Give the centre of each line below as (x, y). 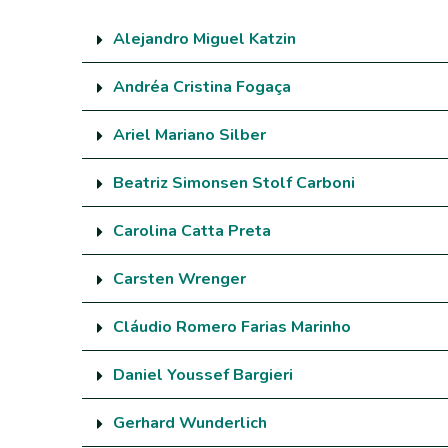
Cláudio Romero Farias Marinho (232, 326)
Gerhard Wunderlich (190, 422)
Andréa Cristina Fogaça (202, 86)
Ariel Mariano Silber (189, 134)
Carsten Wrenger (179, 278)
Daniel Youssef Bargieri (203, 374)
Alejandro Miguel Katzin (204, 38)
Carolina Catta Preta (192, 230)
